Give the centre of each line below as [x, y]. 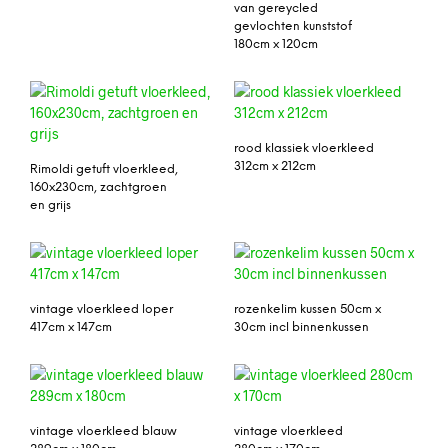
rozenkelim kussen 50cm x [307, 309]
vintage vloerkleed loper [101, 309]
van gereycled [276, 9]
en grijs [50, 206]
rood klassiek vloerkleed [304, 149]
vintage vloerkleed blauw [103, 431]
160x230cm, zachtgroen [98, 188]
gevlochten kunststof [293, 27]
